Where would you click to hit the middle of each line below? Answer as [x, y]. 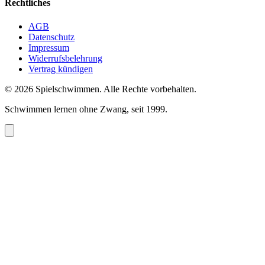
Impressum [49, 47]
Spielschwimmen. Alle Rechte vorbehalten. [115, 89]
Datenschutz [51, 37]
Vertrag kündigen [61, 69]
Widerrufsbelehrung [65, 58]
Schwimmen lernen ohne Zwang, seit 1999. [86, 109]
